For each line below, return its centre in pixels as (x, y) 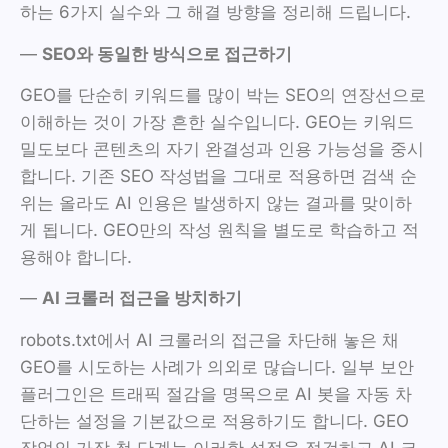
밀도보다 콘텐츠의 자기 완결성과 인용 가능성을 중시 (222, 148)
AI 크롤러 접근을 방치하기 (142, 298)
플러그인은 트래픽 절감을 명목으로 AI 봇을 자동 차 (216, 393)
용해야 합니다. (76, 256)
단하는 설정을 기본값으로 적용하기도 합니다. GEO (214, 420)
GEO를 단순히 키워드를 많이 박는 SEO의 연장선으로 (223, 94)
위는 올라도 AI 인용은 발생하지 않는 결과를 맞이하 (216, 202)
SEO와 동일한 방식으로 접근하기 (167, 53)
